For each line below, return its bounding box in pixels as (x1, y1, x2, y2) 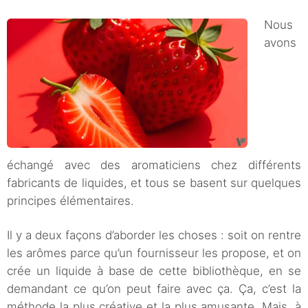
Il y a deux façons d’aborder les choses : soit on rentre (7, 228, 301, 243)
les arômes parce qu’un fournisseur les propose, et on (7, 246, 301, 261)
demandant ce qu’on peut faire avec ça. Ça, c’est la (7, 282, 301, 296)
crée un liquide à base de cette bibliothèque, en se (7, 264, 301, 278)
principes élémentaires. (7, 194, 134, 208)
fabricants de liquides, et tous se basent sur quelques (7, 176, 301, 190)
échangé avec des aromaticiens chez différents (7, 158, 301, 173)
